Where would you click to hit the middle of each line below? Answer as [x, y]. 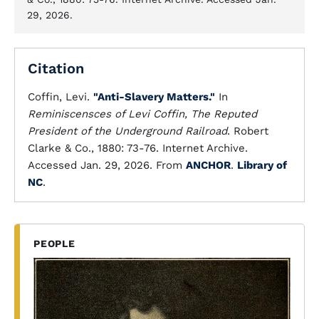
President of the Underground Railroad [127, 131]
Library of [262, 165]
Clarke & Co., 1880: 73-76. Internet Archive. [138, 148]
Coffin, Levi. [61, 97]
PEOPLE [54, 244]
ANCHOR [208, 165]
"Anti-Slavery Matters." [154, 97]
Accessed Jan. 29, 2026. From [107, 165]
